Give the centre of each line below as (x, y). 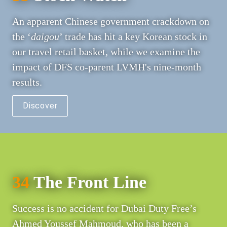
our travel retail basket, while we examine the (106, 52)
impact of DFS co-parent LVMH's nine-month (107, 67)
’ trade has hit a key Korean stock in (133, 37)
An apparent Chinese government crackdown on (111, 22)
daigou (45, 37)
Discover (40, 106)
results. (27, 82)
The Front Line (88, 182)
